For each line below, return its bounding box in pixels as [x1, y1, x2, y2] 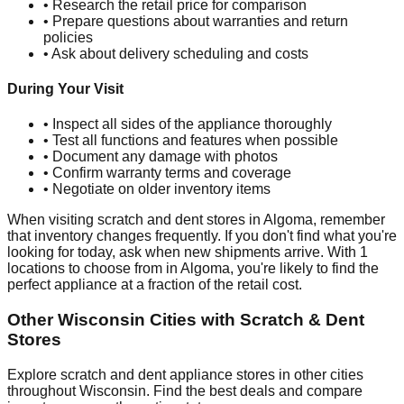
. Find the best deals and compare [146, 382, 363, 399]
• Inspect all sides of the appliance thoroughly [43, 116, 332, 133]
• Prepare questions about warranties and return [43, 13, 348, 29]
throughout [7, 382, 79, 399]
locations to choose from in [7, 261, 180, 277]
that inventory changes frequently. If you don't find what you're [7, 228, 397, 244]
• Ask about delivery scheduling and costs [43, 45, 308, 61]
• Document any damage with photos [43, 149, 278, 165]
